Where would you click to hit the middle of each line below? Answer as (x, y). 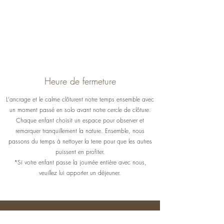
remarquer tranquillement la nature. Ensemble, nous (80, 130)
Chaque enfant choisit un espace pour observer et (80, 120)
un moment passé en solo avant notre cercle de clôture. (80, 109)
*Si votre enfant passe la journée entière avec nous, (80, 162)
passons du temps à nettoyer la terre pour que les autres (80, 141)
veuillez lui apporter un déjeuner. (80, 172)
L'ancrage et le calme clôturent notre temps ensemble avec (80, 99)
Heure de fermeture (80, 81)
